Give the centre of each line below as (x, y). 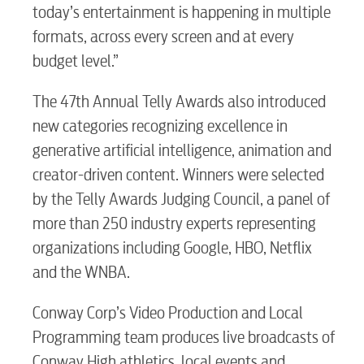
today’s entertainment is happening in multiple (182, 12)
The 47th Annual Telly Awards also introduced (179, 102)
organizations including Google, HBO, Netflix (172, 248)
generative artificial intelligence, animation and (182, 150)
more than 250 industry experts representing (174, 223)
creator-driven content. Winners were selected (178, 175)
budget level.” (76, 61)
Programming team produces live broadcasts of (184, 337)
